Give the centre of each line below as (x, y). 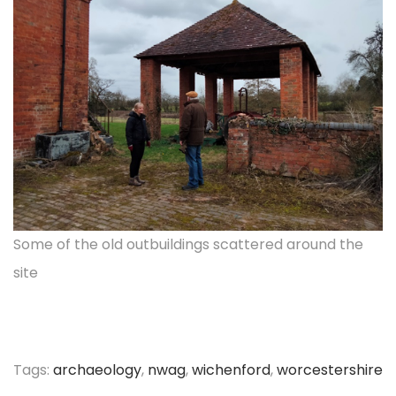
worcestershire (330, 370)
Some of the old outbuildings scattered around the (188, 244)
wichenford (231, 370)
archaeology (97, 370)
